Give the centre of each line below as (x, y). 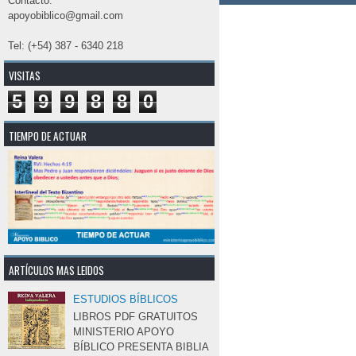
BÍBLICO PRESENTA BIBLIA (141, 346)
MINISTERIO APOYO (124, 331)
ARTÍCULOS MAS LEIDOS (56, 270)
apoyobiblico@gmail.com (66, 15)
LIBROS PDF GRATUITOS (139, 316)
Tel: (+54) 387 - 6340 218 (66, 46)
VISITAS (25, 75)
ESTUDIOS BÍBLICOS (126, 299)
